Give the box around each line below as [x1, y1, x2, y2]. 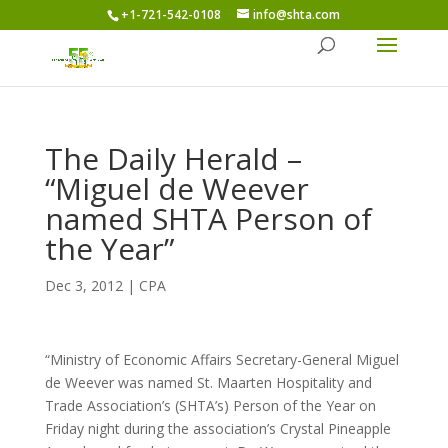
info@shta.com [253, 6, 341, 23]
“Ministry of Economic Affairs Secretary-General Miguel [44, 350, 399, 369]
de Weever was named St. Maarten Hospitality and [44, 373, 372, 392]
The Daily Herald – [44, 138, 302, 179]
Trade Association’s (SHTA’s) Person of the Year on [44, 396, 376, 415]
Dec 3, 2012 [44, 276, 123, 295]
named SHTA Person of [44, 198, 372, 239]
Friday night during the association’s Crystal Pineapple [44, 419, 391, 438]
